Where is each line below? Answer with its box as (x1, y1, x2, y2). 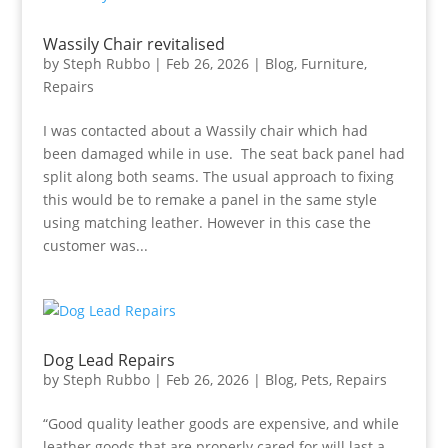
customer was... (42, 236, 148, 255)
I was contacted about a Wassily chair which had (42, 121, 368, 140)
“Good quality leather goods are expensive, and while (42, 414, 399, 433)
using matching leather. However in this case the (42, 213, 371, 232)
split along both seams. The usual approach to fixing (42, 167, 394, 186)
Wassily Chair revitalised (42, 33, 225, 55)
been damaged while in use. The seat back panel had (42, 144, 405, 163)
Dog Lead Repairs (42, 349, 175, 371)
